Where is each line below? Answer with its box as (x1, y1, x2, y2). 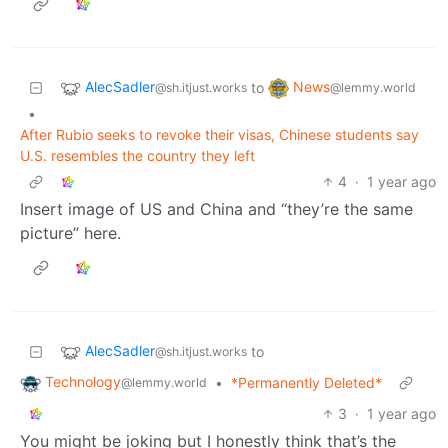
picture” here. (20, 222, 121, 243)
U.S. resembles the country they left (20, 146, 255, 164)
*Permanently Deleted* (231, 373, 382, 391)
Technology (45, 372, 121, 390)
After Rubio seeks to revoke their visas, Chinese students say (20, 125, 419, 143)
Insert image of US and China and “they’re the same (20, 198, 413, 219)
